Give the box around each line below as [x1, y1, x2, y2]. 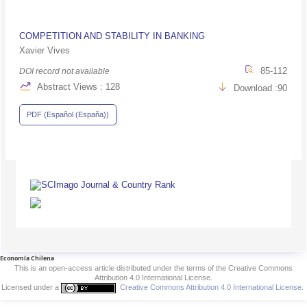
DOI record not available [19, 66, 110, 76]
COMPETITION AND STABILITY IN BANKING [19, 30, 206, 41]
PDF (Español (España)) [27, 110, 110, 119]
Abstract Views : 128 [35, 81, 121, 92]
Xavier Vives [19, 45, 71, 56]
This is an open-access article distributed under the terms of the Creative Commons [14, 264, 293, 273]
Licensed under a [1, 283, 61, 292]
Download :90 [234, 82, 288, 93]
